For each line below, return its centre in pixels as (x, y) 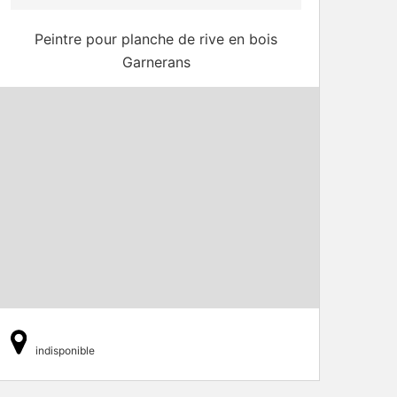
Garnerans (156, 62)
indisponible (65, 350)
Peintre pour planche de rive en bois (156, 39)
